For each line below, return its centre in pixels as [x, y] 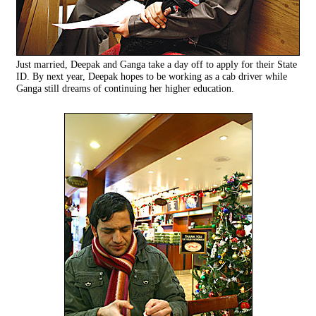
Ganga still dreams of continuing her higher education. [125, 89]
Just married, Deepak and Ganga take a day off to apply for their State [157, 65]
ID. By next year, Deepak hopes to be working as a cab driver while [152, 77]
